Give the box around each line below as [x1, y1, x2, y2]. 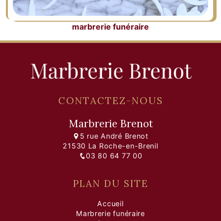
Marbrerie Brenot [68, 117, 153, 131]
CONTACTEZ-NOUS [58, 95, 163, 107]
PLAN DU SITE [73, 177, 148, 189]
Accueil [97, 199, 124, 208]
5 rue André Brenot [79, 132, 148, 141]
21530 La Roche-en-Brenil [63, 142, 158, 150]
